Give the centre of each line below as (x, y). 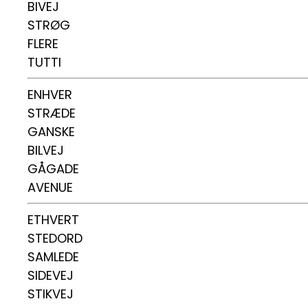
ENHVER (50, 95)
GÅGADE (53, 169)
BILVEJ (46, 150)
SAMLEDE (53, 257)
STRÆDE (52, 113)
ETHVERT (53, 220)
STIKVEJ (51, 294)
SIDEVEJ (51, 275)
